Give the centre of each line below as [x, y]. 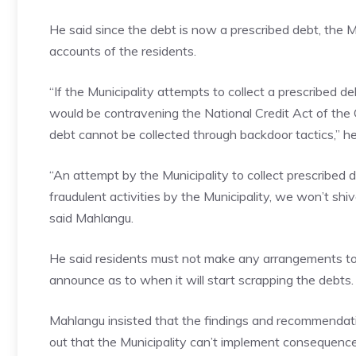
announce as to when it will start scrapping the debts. [201, 280]
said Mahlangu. [91, 218]
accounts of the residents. [123, 51]
